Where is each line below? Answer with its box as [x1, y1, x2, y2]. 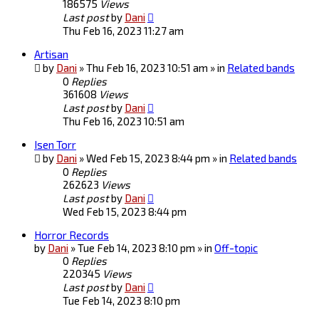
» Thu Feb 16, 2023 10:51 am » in [79, 61, 227, 75]
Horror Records [34, 229, 109, 242]
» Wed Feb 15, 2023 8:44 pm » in [79, 152, 229, 165]
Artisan [34, 48, 68, 61]
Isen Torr [34, 138, 76, 152]
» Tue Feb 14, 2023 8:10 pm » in [70, 241, 214, 255]
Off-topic [214, 241, 258, 255]
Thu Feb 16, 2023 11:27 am [63, 24, 184, 38]
